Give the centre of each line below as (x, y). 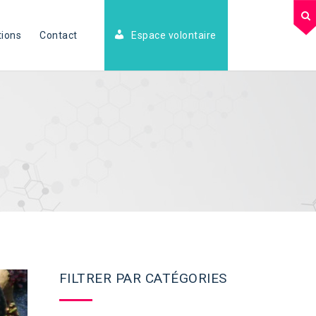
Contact (59, 35)
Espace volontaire (174, 35)
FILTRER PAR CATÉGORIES (143, 278)
